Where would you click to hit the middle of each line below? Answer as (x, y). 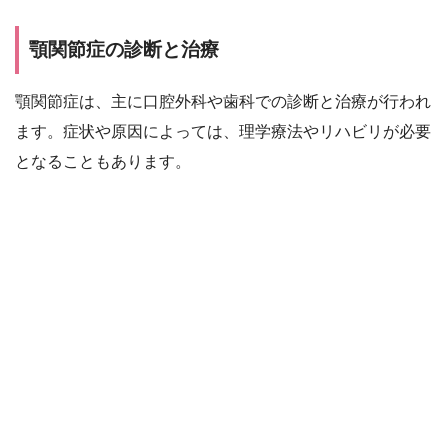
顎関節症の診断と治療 (124, 49)
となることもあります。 (103, 162)
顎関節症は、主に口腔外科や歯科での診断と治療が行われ (223, 102)
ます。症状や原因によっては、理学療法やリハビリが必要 (223, 132)
